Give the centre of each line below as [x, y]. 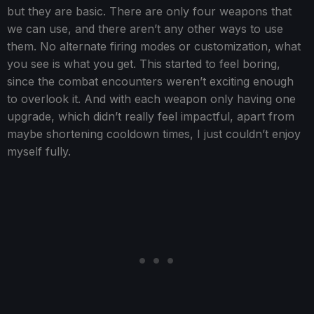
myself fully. [39, 151]
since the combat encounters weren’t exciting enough [150, 81]
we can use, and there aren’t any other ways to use [145, 28]
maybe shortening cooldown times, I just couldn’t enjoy [154, 134]
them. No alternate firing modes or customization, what [154, 46]
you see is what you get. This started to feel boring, [144, 63]
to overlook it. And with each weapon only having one [151, 98]
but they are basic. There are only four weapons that [149, 11]
